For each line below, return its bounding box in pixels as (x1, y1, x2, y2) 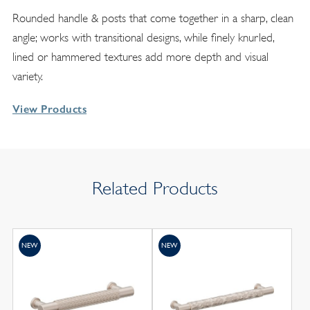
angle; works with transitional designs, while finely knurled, (12, 31, 274, 45)
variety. (12, 70, 43, 84)
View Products (12, 102, 87, 116)
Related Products (92, 178, 218, 199)
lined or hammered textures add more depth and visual (12, 51, 268, 64)
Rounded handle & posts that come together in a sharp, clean (12, 12, 293, 26)
